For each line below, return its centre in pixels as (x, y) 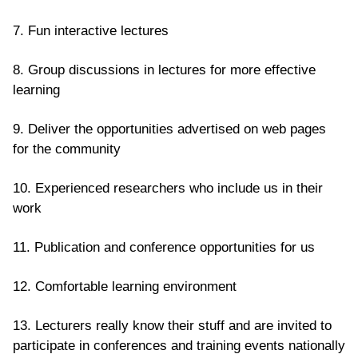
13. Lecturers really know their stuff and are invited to (172, 325)
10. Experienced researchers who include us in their (168, 188)
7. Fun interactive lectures (91, 30)
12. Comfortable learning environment (125, 286)
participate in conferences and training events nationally (179, 345)
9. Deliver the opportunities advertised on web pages (169, 129)
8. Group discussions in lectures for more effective (164, 70)
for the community (67, 149)
